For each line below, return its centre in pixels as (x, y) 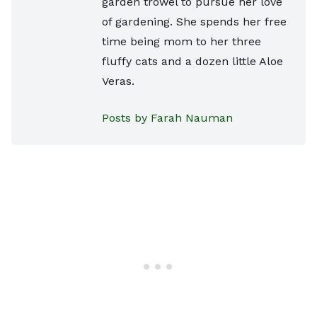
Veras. (118, 81)
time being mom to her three (181, 41)
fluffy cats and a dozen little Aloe (192, 61)
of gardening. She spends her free (194, 21)
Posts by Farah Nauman (167, 117)
